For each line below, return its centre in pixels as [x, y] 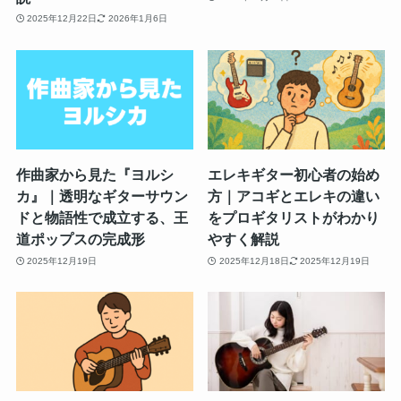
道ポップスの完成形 [80, 239]
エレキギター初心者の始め [294, 175]
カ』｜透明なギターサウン [102, 196]
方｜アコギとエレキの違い [294, 196]
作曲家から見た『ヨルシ [94, 175]
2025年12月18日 [254, 260]
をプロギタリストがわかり [294, 218]
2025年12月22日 [62, 19]
